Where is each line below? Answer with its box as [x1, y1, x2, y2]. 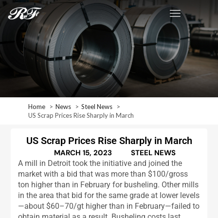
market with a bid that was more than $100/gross [18, 169, 188, 179]
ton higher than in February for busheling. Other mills [18, 180, 199, 190]
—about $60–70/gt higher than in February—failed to [18, 201, 200, 211]
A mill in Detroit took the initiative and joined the [18, 159, 182, 168]
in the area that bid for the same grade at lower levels [18, 191, 200, 200]
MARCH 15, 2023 [54, 148, 112, 158]
